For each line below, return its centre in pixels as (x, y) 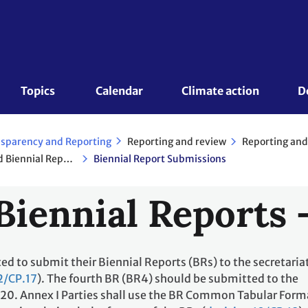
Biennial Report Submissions (160, 159)
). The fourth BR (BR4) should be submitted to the (168, 279)
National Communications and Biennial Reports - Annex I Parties (68, 158)
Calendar (119, 91)
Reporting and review (177, 141)
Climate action (220, 91)
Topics (39, 91)
